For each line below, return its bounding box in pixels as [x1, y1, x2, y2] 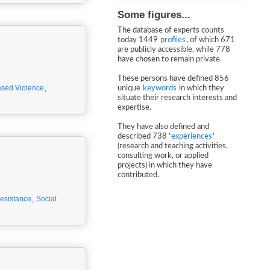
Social [36, 195, 57, 203]
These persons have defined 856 [118, 75, 229, 83]
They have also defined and [118, 123, 209, 131]
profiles [160, 36, 186, 44]
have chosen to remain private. [118, 55, 222, 63]
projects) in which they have [118, 162, 212, 169]
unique [118, 84, 142, 92]
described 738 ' [118, 133, 171, 140]
